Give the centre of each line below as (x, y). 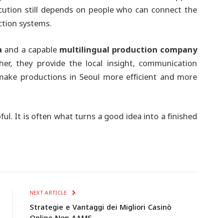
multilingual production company (128, 50)
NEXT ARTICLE (49, 193)
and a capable (31, 50)
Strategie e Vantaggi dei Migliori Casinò (100, 207)
